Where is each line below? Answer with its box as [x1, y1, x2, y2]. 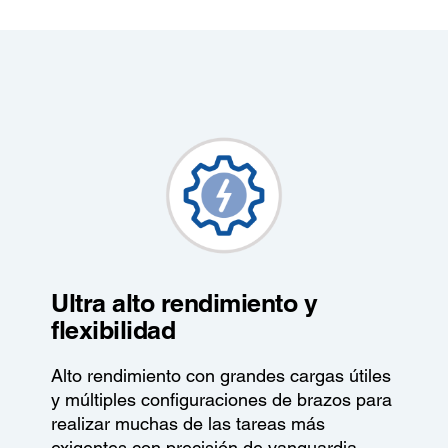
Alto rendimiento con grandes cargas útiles [51, 365, 392, 387]
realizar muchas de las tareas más [51, 413, 326, 435]
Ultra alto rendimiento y [51, 288, 318, 319]
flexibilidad [51, 315, 176, 346]
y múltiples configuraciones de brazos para [51, 389, 393, 411]
